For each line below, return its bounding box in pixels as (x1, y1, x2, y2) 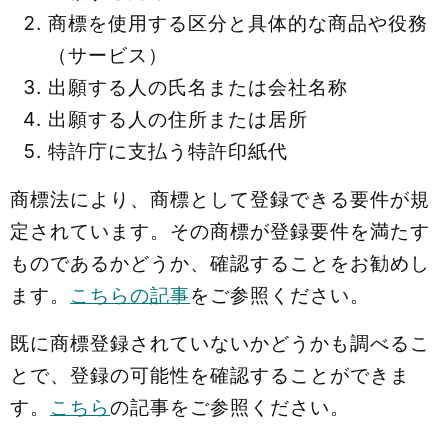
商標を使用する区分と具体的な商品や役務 (48, 10, 429, 35)
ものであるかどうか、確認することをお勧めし (10, 250, 430, 275)
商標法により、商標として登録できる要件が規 (10, 186, 430, 211)
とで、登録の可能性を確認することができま (10, 362, 410, 387)
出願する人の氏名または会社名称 (48, 74, 349, 99)
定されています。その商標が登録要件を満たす (10, 218, 430, 243)
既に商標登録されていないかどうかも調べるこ (10, 330, 430, 355)
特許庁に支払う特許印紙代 (48, 138, 289, 163)
